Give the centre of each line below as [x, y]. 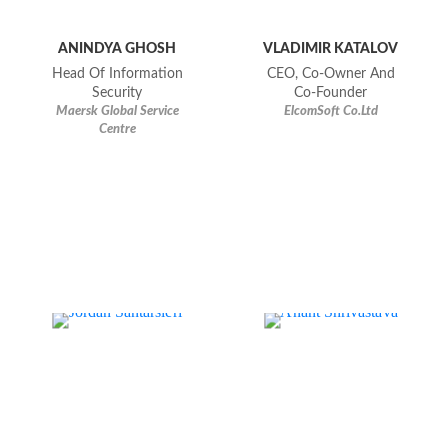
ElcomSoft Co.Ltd [330, 112]
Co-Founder [331, 93]
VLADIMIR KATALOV [331, 49]
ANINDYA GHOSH [117, 49]
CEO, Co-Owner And [330, 74]
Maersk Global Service [117, 112]
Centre [117, 130]
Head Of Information [117, 74]
